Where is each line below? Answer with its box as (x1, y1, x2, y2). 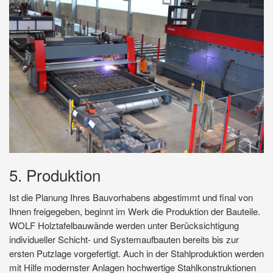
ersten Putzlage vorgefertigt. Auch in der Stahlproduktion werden (9, 247, 264, 260)
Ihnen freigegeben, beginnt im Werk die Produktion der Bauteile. (9, 205, 260, 218)
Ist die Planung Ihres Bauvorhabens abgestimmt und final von (9, 191, 253, 204)
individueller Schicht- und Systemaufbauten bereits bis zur (9, 233, 239, 246)
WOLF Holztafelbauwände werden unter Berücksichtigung (9, 219, 239, 232)
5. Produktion (9, 163, 101, 186)
